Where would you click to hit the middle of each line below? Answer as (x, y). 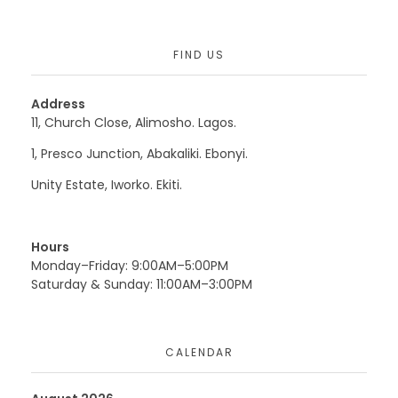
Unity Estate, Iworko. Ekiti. (107, 185)
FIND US (199, 55)
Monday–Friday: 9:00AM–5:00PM (130, 266)
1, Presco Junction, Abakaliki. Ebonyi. (139, 154)
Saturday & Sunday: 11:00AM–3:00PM (142, 285)
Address (58, 104)
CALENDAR (199, 353)
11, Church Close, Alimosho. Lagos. (134, 123)
